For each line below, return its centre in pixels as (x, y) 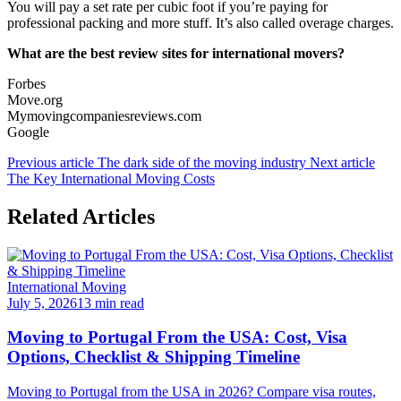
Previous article (52, 162)
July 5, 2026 (42, 303)
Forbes (26, 83)
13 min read (111, 303)
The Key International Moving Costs (111, 178)
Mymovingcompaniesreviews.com (104, 115)
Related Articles (81, 216)
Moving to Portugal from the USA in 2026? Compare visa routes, (192, 391)
